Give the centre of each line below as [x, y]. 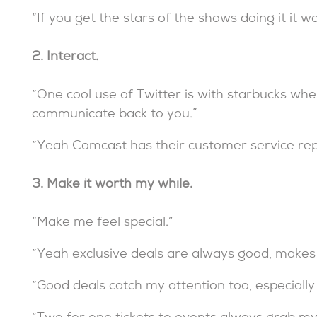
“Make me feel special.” [102, 224]
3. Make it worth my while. [112, 185]
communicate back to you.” [114, 115]
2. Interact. [65, 58]
